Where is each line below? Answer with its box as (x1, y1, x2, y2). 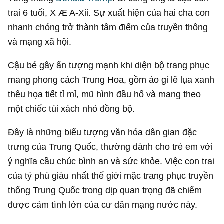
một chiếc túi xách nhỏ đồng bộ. (8, 103, 135, 114)
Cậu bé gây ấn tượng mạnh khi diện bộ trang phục (8, 59, 210, 70)
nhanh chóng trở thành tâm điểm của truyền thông (8, 21, 208, 32)
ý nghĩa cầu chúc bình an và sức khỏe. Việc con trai (8, 156, 215, 167)
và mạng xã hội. (8, 36, 72, 47)
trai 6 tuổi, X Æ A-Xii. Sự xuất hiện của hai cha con (8, 7, 210, 18)
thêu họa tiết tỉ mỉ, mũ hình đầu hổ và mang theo (8, 88, 201, 99)
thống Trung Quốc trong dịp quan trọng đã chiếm (8, 185, 202, 196)
